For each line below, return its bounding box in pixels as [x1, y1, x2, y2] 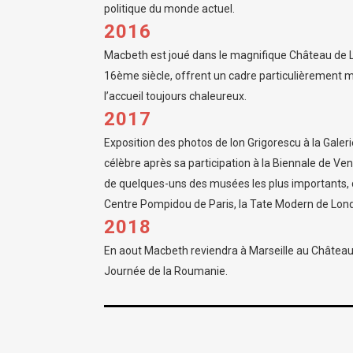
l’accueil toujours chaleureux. [104, 90, 247, 102]
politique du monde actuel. [104, 2, 235, 15]
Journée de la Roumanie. [104, 265, 228, 277]
